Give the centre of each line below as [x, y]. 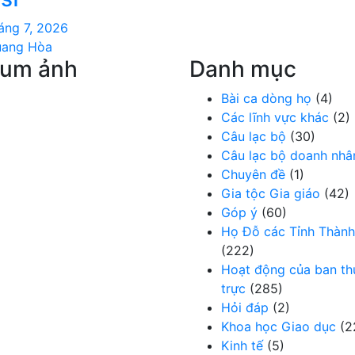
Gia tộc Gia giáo [271, 193]
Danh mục [243, 69]
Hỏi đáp [245, 307]
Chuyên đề [253, 174]
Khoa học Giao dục [279, 326]
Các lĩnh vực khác [275, 117]
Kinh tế [242, 345]
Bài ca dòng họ [266, 98]
